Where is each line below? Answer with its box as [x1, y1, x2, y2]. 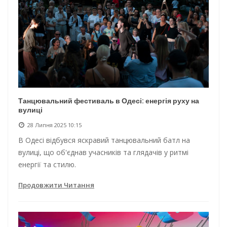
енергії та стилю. [18, 159, 76, 169]
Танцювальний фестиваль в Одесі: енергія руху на [18, 95, 199, 106]
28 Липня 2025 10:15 [27, 121, 82, 129]
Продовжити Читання [18, 180, 94, 190]
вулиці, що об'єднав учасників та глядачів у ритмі [18, 147, 188, 157]
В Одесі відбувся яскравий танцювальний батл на [18, 135, 190, 145]
